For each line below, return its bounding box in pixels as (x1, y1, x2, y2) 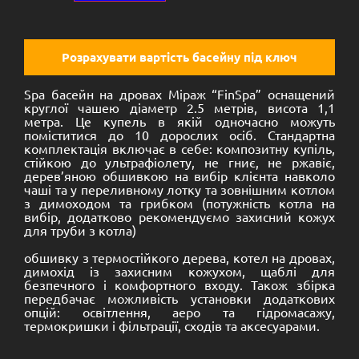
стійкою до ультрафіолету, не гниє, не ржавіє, (24, 153, 335, 170)
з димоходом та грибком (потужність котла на (24, 194, 335, 211)
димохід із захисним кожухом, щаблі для (24, 263, 335, 280)
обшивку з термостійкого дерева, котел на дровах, (24, 249, 335, 266)
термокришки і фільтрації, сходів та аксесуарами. (24, 317, 320, 334)
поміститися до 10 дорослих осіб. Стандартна (24, 126, 335, 143)
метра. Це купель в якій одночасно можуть (24, 112, 335, 129)
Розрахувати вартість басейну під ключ (62, 48, 297, 65)
